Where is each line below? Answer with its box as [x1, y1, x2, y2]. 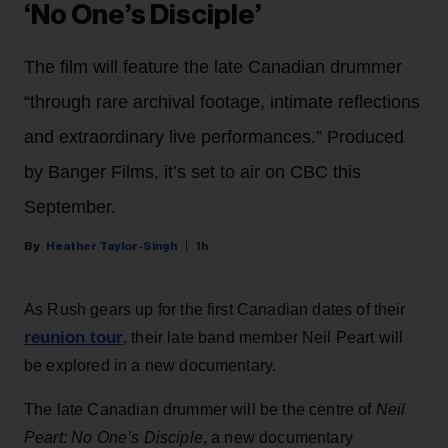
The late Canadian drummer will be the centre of [24, 401, 376, 418]
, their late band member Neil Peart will [123, 329, 404, 346]
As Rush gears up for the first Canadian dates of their [24, 301, 406, 318]
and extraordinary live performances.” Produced [24, 127, 404, 147]
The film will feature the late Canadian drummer [24, 57, 402, 77]
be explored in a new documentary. [24, 357, 277, 374]
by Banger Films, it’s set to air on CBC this [24, 162, 361, 182]
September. [24, 197, 116, 217]
